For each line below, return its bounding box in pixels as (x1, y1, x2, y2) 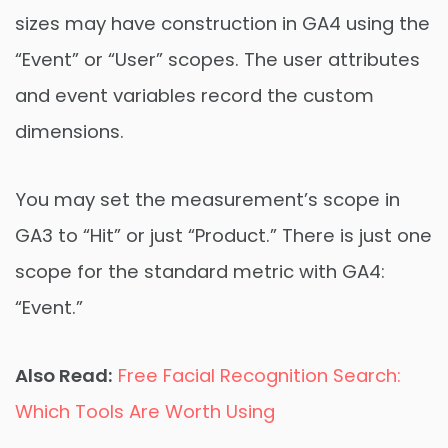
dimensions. (15, 118, 124, 144)
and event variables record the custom (15, 82, 374, 108)
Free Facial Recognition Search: (118, 362, 401, 388)
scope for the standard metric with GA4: (15, 258, 385, 284)
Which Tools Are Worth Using (15, 398, 275, 424)
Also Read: (15, 362, 113, 388)
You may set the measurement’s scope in (15, 186, 400, 212)
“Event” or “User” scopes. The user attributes (15, 46, 420, 72)
